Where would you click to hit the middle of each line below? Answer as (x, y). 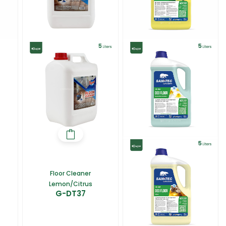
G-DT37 (70, 194)
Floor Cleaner (71, 174)
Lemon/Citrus (70, 184)
